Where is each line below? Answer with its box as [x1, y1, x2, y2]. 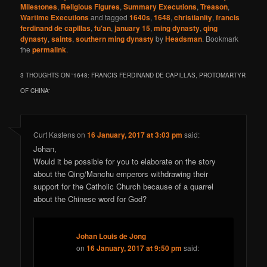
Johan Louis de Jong [76, 231, 147, 242]
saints [51, 33, 73, 44]
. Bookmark [202, 33, 239, 44]
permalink [32, 44, 67, 55]
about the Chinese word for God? [33, 193, 147, 204]
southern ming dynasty [76, 33, 154, 44]
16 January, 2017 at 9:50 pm [86, 243, 182, 254]
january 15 [114, 22, 151, 33]
